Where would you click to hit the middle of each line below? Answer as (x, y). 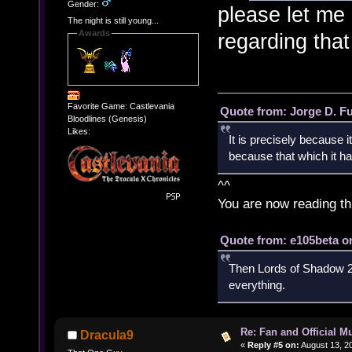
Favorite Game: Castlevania (121, 106)
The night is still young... (113, 21)
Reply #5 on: (273, 345)
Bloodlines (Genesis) (107, 118)
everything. (257, 285)
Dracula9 (107, 335)
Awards (94, 33)
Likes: (79, 131)
